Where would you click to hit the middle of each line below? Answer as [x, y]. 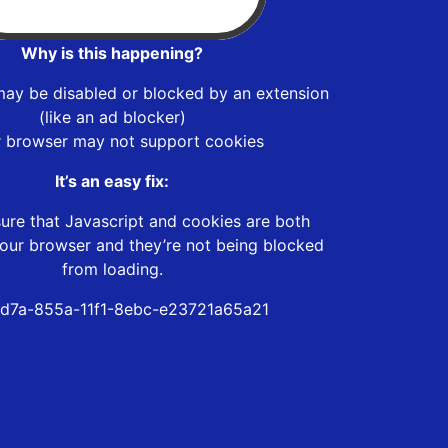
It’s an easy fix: [112, 180]
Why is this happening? [112, 52]
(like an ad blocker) [112, 116]
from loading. [112, 268]
